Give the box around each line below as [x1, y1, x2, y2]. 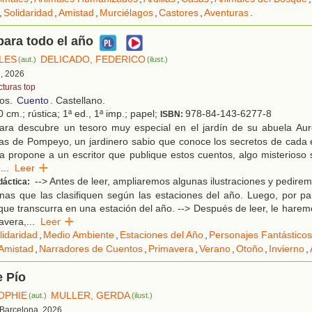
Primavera [148, 243, 194, 255]
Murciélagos [100, 7, 153, 19]
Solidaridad [3, 7, 53, 19]
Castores [159, 7, 198, 19]
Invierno [269, 243, 304, 255]
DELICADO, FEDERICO [40, 54, 146, 65]
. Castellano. [50, 95, 105, 107]
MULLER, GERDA [51, 290, 131, 302]
